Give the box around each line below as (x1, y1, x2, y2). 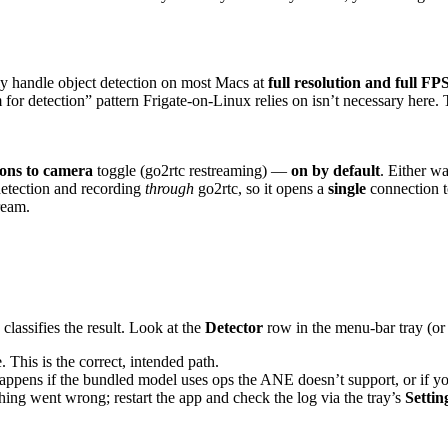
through (145, 180, 194, 198)
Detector (205, 319, 263, 337)
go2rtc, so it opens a (194, 180, 328, 198)
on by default (291, 162, 380, 180)
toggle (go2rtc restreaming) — (93, 162, 291, 180)
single (328, 180, 366, 198)
